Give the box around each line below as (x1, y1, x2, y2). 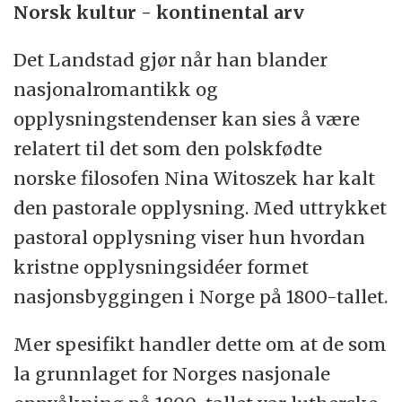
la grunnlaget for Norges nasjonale (13, 362, 331, 385)
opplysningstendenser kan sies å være (13, 107, 361, 130)
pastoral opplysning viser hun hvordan (13, 225, 366, 249)
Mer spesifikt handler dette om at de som (13, 332, 388, 355)
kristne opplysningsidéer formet (13, 255, 310, 278)
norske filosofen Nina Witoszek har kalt (13, 166, 376, 189)
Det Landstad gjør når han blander (13, 48, 328, 71)
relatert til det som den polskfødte (13, 136, 323, 160)
